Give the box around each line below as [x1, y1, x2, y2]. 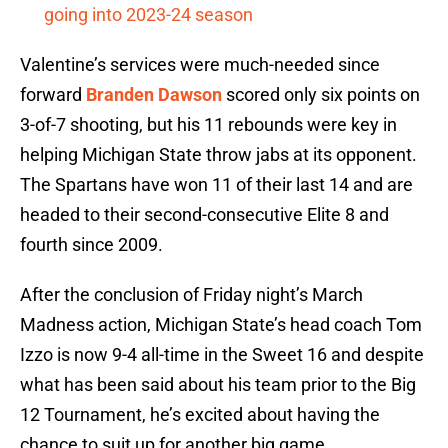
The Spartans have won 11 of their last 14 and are [20, 174, 413, 196]
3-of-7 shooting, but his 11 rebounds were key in [20, 114, 397, 136]
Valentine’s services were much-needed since [20, 54, 380, 76]
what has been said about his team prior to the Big [20, 374, 416, 396]
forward [20, 84, 86, 106]
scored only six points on [222, 84, 420, 106]
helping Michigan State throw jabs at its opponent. [20, 144, 417, 166]
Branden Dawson [86, 84, 222, 106]
